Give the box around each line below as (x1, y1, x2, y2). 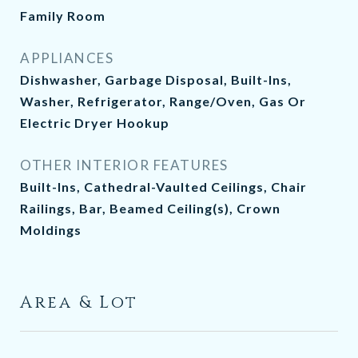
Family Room (20, 8, 105, 23)
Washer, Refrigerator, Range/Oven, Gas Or (20, 93, 306, 109)
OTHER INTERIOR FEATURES (20, 157, 229, 173)
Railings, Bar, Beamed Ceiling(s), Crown (20, 201, 280, 216)
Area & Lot (20, 292, 138, 314)
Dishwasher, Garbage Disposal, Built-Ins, (20, 72, 292, 87)
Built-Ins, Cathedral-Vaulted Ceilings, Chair (20, 179, 307, 194)
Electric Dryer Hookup (20, 115, 169, 130)
